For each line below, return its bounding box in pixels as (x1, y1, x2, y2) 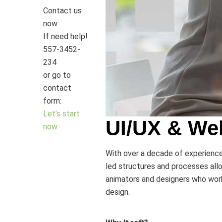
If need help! (43, 32, 88, 41)
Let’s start (43, 109, 80, 118)
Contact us (43, 6, 82, 15)
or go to (43, 70, 71, 80)
